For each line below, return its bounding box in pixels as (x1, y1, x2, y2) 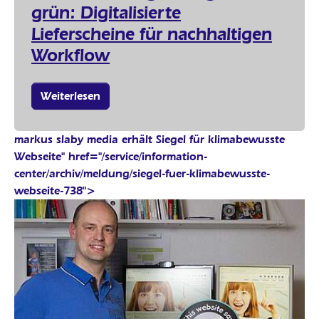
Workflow (31, 43, 110, 66)
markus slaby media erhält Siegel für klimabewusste (14, 132, 285, 146)
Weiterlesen (41, 88, 100, 103)
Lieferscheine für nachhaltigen (31, 22, 272, 44)
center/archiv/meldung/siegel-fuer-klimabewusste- (14, 166, 270, 180)
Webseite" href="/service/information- (14, 149, 207, 163)
